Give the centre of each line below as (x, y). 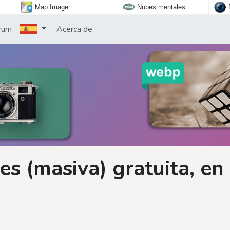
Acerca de (74, 29)
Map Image (51, 7)
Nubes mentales (161, 7)
